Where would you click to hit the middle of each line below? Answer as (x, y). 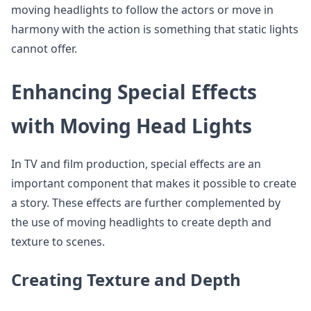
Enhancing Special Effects (134, 92)
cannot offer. (44, 49)
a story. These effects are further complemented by (146, 203)
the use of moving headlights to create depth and (141, 222)
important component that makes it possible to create (154, 183)
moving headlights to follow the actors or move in (142, 10)
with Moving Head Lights (132, 126)
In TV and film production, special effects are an (136, 164)
